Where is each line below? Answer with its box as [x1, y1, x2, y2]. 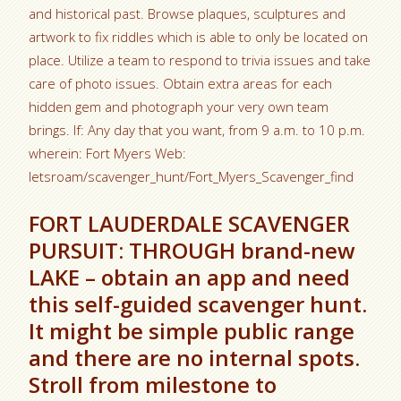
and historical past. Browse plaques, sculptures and [29, 4, 346, 22]
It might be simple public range [29, 316, 355, 346]
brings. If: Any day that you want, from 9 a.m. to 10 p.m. [29, 121, 366, 139]
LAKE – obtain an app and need [29, 262, 351, 292]
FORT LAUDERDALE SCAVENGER [29, 209, 351, 238]
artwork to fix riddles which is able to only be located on [29, 28, 369, 46]
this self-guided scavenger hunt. [29, 289, 368, 319]
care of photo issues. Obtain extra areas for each [29, 74, 333, 92]
